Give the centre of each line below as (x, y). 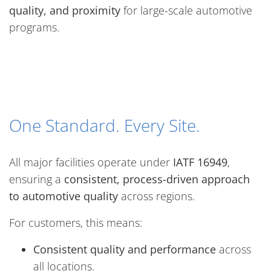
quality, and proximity (65, 10)
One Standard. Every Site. (105, 125)
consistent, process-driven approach (157, 179)
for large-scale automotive (186, 10)
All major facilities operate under (91, 162)
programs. (34, 27)
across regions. (156, 196)
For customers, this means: (76, 223)
